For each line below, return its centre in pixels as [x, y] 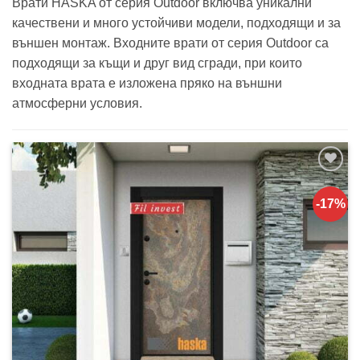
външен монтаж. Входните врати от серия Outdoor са [170, 43]
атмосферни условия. [77, 103]
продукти [318, 228]
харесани [318, 217]
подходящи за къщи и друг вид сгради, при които [157, 63]
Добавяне [318, 183]
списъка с [317, 205]
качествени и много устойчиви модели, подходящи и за [176, 22]
